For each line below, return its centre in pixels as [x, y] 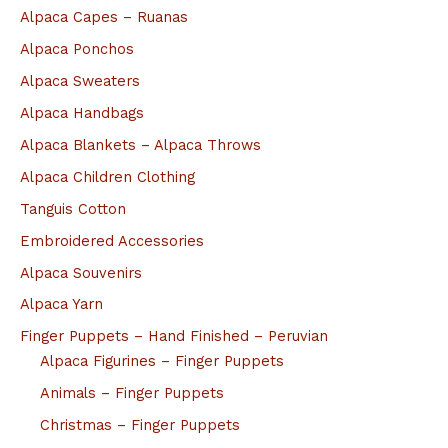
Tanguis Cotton [73, 208]
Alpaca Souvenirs [81, 272]
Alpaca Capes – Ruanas [104, 17]
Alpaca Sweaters [80, 80]
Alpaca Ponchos [77, 48]
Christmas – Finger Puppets [140, 424]
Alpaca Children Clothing [107, 176]
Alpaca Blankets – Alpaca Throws [140, 144]
